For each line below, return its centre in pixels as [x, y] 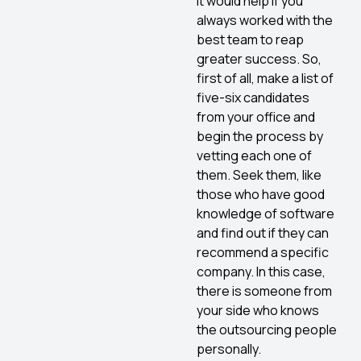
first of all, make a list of [265, 78]
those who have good [261, 194]
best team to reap [250, 39]
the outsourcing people [267, 329]
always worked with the [265, 20]
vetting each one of [254, 155]
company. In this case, [261, 271]
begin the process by [260, 136]
